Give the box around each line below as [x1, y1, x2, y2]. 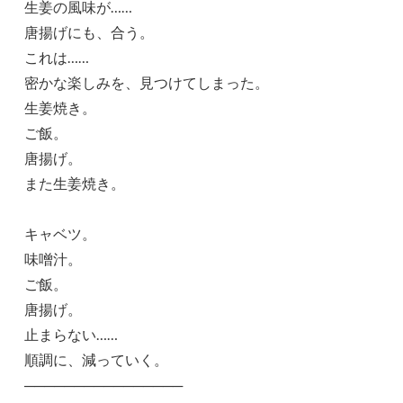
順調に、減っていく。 [24, 350, 169, 368]
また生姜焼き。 [24, 174, 126, 192]
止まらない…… [24, 325, 119, 343]
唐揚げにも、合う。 [24, 22, 155, 40]
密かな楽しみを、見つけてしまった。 [24, 73, 270, 91]
